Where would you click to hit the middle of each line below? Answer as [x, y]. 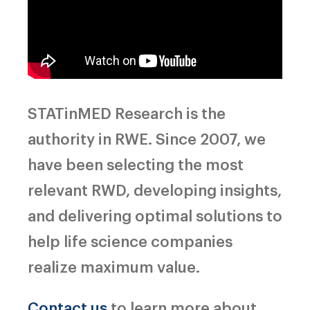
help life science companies [130, 240]
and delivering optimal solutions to [155, 215]
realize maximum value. [114, 266]
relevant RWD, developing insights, [155, 189]
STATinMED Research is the [127, 112]
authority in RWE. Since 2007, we [147, 138]
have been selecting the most [136, 164]
